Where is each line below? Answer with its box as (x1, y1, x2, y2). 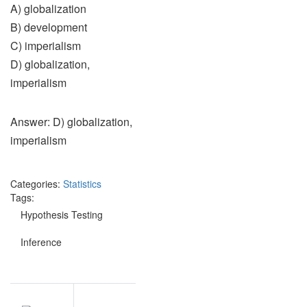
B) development (10, 19, 87, 35)
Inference (21, 235, 62, 249)
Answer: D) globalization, (10, 114, 132, 130)
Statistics (63, 177, 101, 191)
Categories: (10, 177, 60, 191)
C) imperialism (10, 38, 81, 53)
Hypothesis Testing (21, 208, 103, 221)
